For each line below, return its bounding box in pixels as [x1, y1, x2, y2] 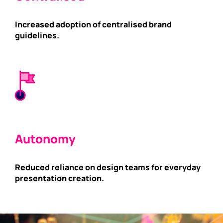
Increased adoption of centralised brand [15, 18, 172, 30]
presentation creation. [15, 172, 104, 184]
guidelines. [15, 29, 59, 41]
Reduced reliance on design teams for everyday [15, 161, 201, 173]
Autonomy [15, 130, 76, 147]
